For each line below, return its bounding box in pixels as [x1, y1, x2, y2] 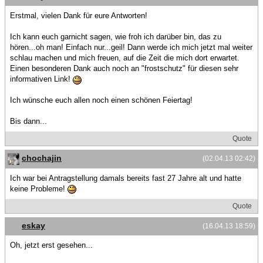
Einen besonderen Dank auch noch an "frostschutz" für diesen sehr [10, 64, 238, 73]
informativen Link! [10, 75, 73, 84]
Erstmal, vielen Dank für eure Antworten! [10, 11, 147, 21]
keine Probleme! [10, 184, 68, 193]
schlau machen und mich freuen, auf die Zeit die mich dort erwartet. [10, 53, 240, 63]
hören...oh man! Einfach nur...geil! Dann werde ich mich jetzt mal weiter [10, 43, 252, 52]
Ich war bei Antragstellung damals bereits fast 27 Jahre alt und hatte [10, 173, 241, 183]
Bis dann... [10, 117, 47, 126]
